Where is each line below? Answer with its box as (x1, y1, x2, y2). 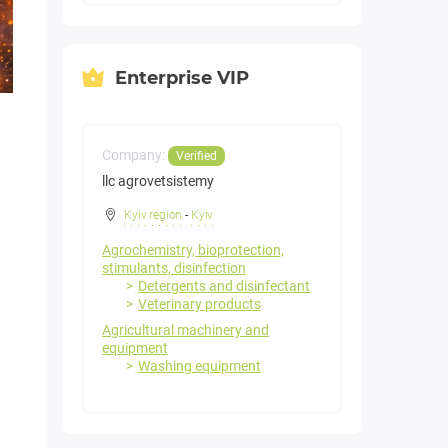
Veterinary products (138, 296, 261, 313)
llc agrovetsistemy (102, 173, 214, 190)
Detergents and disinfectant (138, 278, 310, 295)
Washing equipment (138, 358, 261, 375)
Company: (102, 147, 168, 164)
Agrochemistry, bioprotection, (102, 242, 284, 259)
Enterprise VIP (115, 66, 249, 89)
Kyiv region (124, 208, 183, 223)
